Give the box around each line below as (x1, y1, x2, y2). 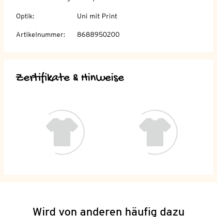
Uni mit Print (77, 12, 117, 20)
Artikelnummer (16, 30, 63, 38)
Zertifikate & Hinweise (15, 71, 124, 85)
